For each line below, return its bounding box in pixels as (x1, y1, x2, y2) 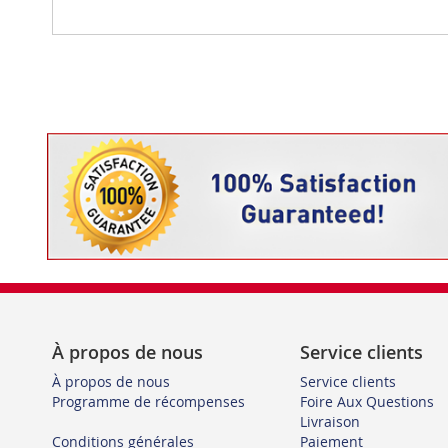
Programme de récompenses (52, 392, 245, 411)
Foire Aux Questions (300, 392, 434, 411)
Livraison (300, 412, 360, 431)
